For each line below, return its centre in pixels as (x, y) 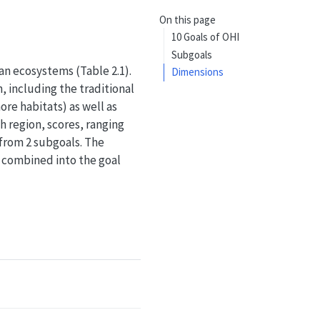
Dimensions (198, 72)
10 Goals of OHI (206, 36)
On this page (187, 20)
